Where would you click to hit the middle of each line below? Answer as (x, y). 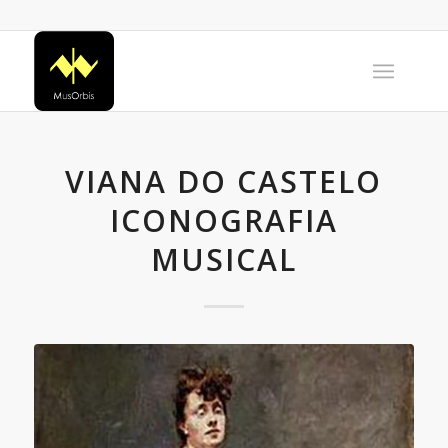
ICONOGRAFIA (223, 220)
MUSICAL (223, 259)
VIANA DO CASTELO (224, 181)
